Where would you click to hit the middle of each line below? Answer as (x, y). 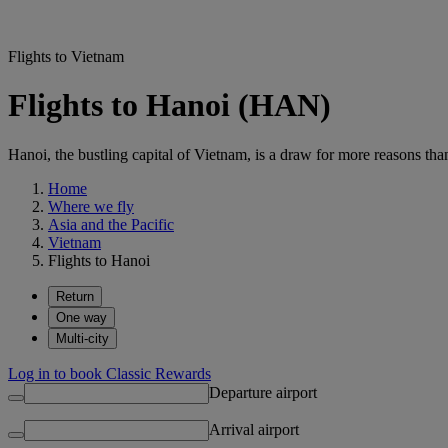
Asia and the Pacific (111, 224)
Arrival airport (254, 429)
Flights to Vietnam (66, 56)
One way (81, 317)
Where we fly (91, 206)
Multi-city (82, 338)
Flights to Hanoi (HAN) (169, 105)
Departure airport (263, 392)
